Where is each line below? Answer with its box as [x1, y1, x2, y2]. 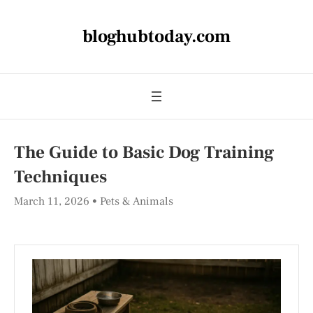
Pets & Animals [100, 194, 173, 208]
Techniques [14, 166, 107, 188]
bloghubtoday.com [82, 25, 231, 48]
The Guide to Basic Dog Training [14, 141, 274, 163]
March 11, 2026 [14, 194, 92, 208]
